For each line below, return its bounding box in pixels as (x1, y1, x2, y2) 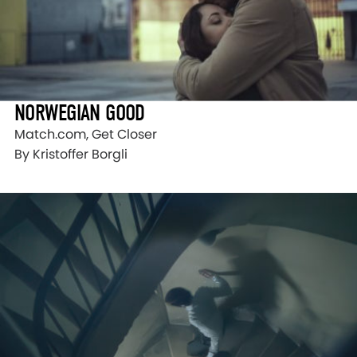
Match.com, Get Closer (14, 125, 157, 144)
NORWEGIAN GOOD (14, 100, 145, 127)
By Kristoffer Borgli (14, 145, 127, 164)
